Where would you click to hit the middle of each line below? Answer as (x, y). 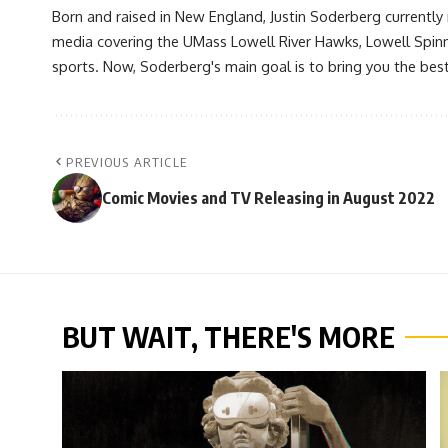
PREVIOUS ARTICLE (127, 161)
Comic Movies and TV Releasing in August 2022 (268, 197)
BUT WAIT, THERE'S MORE (228, 336)
